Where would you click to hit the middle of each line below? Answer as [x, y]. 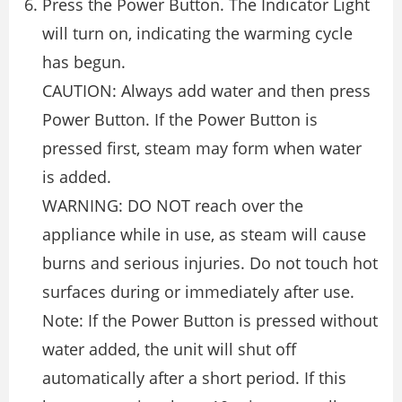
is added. [77, 176]
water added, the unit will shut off [169, 349]
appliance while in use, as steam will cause [204, 234]
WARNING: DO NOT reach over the [173, 205]
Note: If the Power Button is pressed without [210, 320]
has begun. [84, 61]
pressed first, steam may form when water [202, 148]
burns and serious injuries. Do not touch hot [210, 262]
